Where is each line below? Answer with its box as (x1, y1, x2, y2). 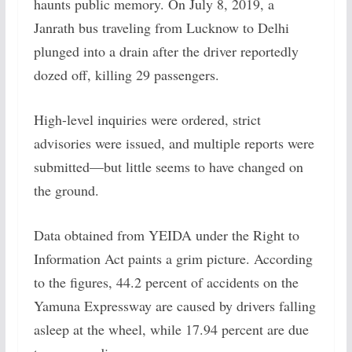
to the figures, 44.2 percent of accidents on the (33, 273, 299, 291)
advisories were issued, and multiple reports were (33, 134, 314, 152)
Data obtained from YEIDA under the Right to (33, 225, 299, 244)
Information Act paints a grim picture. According (33, 249, 313, 268)
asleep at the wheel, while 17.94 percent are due (33, 320, 309, 339)
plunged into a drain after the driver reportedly (33, 42, 299, 60)
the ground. (33, 181, 99, 200)
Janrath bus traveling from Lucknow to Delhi (33, 18, 289, 37)
